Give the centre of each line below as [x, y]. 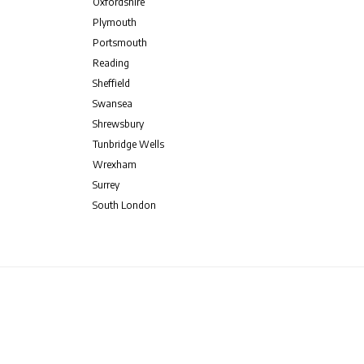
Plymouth [114, 22]
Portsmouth [119, 42]
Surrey [106, 184]
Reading [110, 63]
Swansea [112, 103]
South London [124, 205]
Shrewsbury [118, 123]
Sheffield [111, 83]
